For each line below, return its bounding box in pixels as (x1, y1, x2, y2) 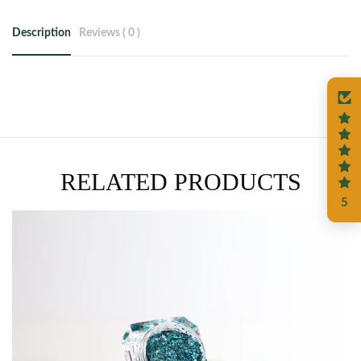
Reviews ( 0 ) (79, 27, 140, 39)
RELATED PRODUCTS (60, 168, 301, 195)
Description (12, 27, 71, 39)
